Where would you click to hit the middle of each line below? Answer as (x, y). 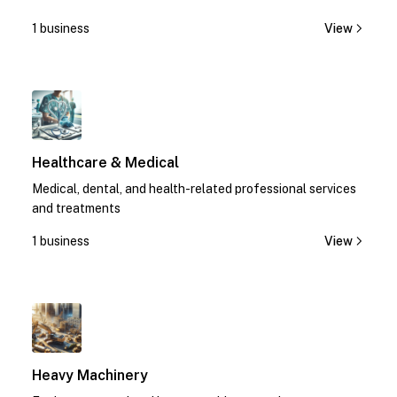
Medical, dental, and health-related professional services (194, 189)
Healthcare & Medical (105, 163)
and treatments (76, 208)
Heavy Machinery (90, 375)
